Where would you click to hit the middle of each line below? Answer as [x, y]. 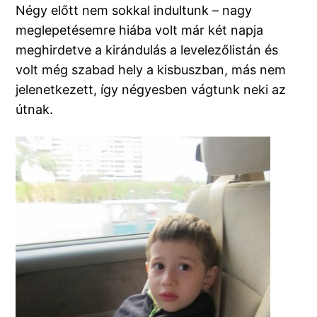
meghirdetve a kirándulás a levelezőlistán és [147, 50]
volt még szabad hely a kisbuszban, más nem [151, 70]
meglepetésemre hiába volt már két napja [140, 30]
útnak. [35, 110]
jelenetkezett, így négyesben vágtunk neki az [151, 90]
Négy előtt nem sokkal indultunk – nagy [134, 11]
